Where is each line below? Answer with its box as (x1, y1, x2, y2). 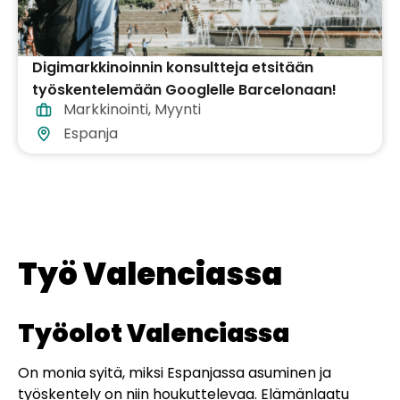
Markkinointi (63, 99, 148, 121)
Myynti (154, 99, 201, 121)
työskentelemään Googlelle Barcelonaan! (32, 79, 337, 101)
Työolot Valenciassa (18, 316, 289, 352)
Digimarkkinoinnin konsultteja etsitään (32, 57, 313, 79)
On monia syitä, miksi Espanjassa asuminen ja (18, 362, 331, 384)
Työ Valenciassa (18, 253, 282, 296)
